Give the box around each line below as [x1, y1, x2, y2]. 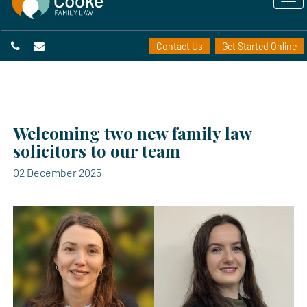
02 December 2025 [13, 166, 101, 179]
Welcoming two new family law [13, 122, 251, 144]
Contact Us [156, 40, 203, 53]
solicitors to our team [13, 140, 180, 162]
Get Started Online [222, 40, 297, 53]
